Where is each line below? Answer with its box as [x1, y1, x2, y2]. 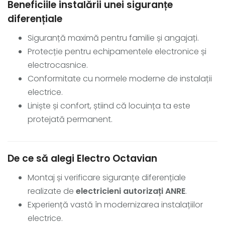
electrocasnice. [28, 59, 88, 71]
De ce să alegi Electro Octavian [8, 151, 157, 165]
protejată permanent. [28, 113, 113, 125]
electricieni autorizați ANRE [76, 185, 185, 197]
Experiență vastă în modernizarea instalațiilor [28, 198, 203, 210]
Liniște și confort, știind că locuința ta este [28, 99, 190, 111]
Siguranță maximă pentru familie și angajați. [28, 32, 199, 44]
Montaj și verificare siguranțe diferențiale [28, 171, 186, 183]
